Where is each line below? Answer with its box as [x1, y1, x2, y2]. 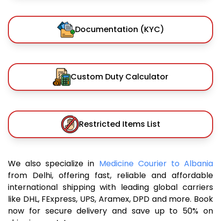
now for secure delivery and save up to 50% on [8, 205, 213, 217]
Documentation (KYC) [74, 23, 164, 35]
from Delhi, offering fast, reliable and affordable [8, 169, 213, 181]
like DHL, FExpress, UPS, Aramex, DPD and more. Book [8, 193, 213, 205]
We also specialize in [8, 157, 99, 169]
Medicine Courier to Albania [99, 157, 214, 169]
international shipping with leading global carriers [8, 181, 213, 193]
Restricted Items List [78, 118, 160, 130]
